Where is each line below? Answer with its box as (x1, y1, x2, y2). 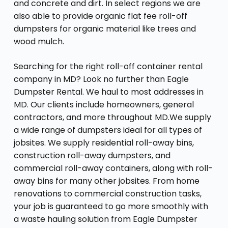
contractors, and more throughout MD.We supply (13, 111, 211, 123)
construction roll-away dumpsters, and (13, 149, 170, 161)
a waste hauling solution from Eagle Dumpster (13, 213, 197, 225)
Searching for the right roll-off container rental (13, 60, 203, 72)
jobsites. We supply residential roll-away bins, (13, 136, 194, 149)
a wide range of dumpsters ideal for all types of (13, 124, 202, 136)
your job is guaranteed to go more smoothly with (13, 200, 208, 212)
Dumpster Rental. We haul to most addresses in (13, 85, 204, 98)
